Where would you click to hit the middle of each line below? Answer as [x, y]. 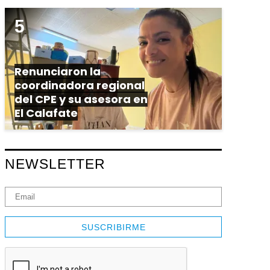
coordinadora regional [80, 86]
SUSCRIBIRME [113, 227]
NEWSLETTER [55, 164]
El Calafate [46, 113]
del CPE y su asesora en [81, 99]
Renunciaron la [58, 72]
